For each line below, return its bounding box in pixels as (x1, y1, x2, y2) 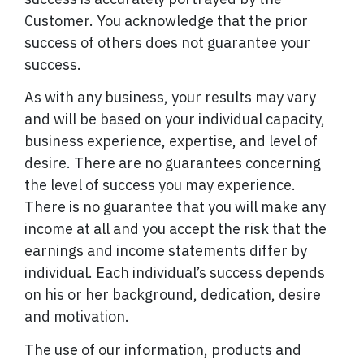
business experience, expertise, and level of (24, 132, 318, 151)
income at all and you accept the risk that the (24, 219, 327, 239)
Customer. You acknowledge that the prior (24, 11, 308, 30)
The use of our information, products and (24, 340, 301, 359)
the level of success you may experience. (24, 175, 296, 195)
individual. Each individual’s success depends (24, 263, 325, 283)
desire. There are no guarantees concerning (24, 154, 321, 173)
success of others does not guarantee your (24, 32, 310, 52)
